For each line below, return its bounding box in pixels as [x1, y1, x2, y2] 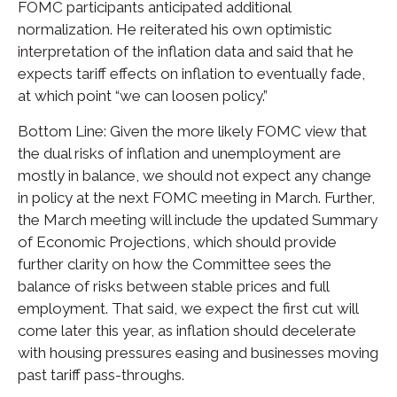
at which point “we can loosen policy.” [18, 87, 268, 105]
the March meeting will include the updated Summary [18, 211, 378, 229]
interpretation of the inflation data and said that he [18, 43, 354, 60]
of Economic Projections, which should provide [18, 233, 337, 251]
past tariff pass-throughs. [18, 366, 184, 384]
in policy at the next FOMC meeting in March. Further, [18, 189, 375, 206]
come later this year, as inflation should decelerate [18, 322, 356, 339]
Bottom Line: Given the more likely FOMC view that [18, 122, 367, 140]
